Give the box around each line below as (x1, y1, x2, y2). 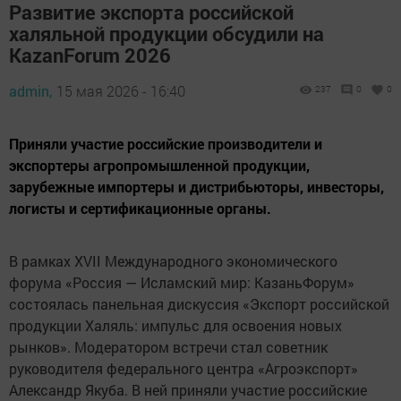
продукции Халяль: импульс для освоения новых (9, 316, 342, 336)
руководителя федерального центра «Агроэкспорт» (9, 359, 358, 379)
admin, (9, 81, 52, 101)
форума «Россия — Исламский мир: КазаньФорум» (9, 273, 354, 293)
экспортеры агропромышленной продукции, (9, 156, 310, 175)
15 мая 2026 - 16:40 (56, 81, 185, 101)
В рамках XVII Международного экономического (9, 252, 337, 271)
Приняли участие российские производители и (9, 134, 322, 154)
